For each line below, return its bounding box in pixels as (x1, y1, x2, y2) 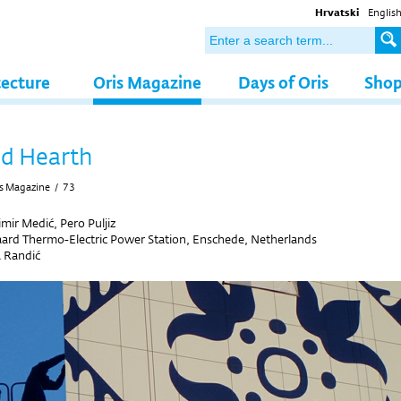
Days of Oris (238, 70, 328, 94)
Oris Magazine (93, 70, 201, 94)
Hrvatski (315, 5, 359, 20)
